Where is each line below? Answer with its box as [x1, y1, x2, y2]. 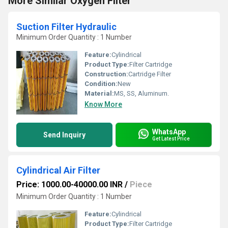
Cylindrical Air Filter [16, 164, 100, 176]
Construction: [84, 70, 128, 78]
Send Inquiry [43, 130, 85, 139]
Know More [84, 100, 122, 108]
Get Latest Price [152, 136, 190, 142]
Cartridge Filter [128, 70, 171, 78]
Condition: [84, 79, 118, 88]
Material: [84, 89, 114, 97]
